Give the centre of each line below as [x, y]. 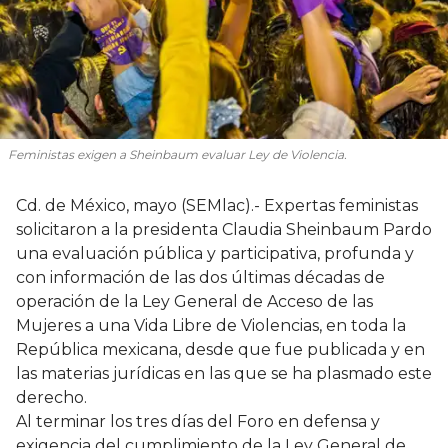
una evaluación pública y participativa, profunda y [215, 253]
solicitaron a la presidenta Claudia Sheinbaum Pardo [224, 229]
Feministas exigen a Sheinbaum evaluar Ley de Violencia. [177, 154]
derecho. [51, 397]
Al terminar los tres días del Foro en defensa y [198, 421]
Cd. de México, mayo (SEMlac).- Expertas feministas [217, 205]
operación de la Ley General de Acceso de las [194, 301]
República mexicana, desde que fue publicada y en [220, 349]
